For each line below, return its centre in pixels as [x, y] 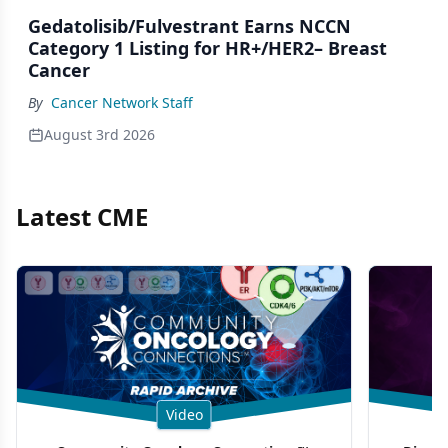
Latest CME [82, 216]
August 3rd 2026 [99, 134]
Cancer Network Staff [122, 102]
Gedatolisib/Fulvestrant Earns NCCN [189, 25]
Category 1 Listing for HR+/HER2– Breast [207, 47]
